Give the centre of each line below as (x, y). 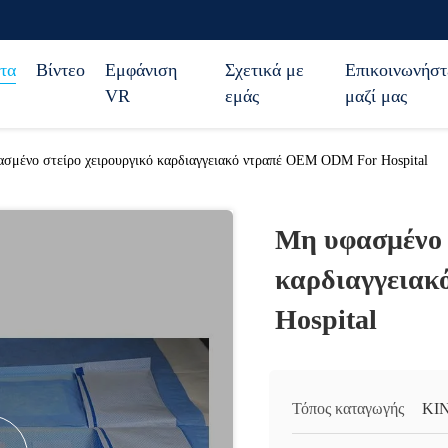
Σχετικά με (264, 70)
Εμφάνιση (141, 70)
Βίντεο (60, 70)
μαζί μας (376, 96)
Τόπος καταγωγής (348, 408)
